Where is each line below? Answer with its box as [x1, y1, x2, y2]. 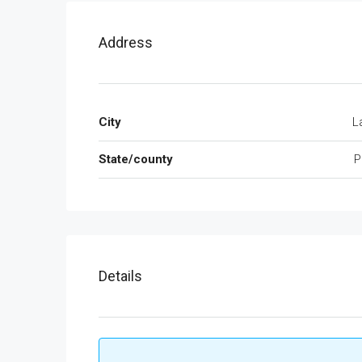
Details [99, 267, 142, 284]
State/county [99, 152, 173, 166]
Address [99, 34, 153, 51]
